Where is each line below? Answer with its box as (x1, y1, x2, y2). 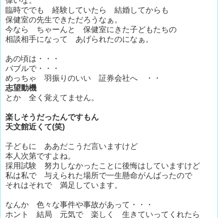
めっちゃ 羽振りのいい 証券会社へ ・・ (5, 73, 161, 82)
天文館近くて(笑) (5, 122, 65, 131)
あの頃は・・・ (5, 54, 60, 63)
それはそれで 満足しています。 (5, 181, 122, 189)
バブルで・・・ (5, 64, 60, 73)
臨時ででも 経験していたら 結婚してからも (5, 5, 169, 14)
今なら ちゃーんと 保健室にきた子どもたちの (5, 25, 177, 34)
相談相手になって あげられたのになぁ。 (5, 35, 153, 43)
